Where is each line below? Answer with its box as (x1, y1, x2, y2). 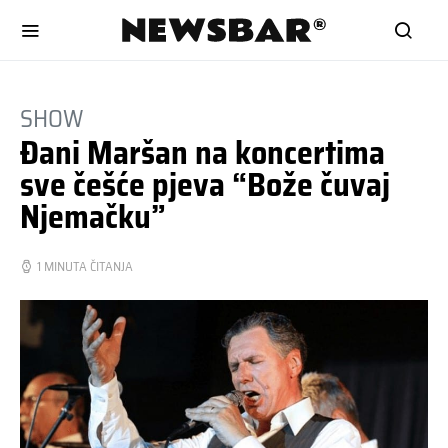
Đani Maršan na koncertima (20, 128, 385, 178)
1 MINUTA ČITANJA (37, 256, 133, 277)
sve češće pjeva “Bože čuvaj (20, 160, 390, 210)
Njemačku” (20, 192, 166, 242)
